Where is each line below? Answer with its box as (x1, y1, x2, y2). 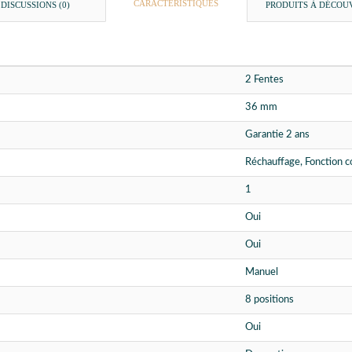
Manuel (245, 267, 278, 278)
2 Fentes (245, 75, 284, 86)
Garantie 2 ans (245, 130, 310, 141)
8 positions (245, 295, 294, 306)
